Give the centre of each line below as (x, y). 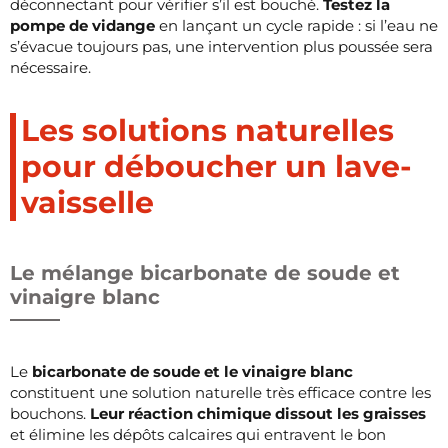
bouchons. (50, 413)
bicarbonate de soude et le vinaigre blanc (192, 371)
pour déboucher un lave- (216, 166)
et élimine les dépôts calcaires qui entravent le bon (198, 434)
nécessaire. (50, 67)
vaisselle (87, 202)
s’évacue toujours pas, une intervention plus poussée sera (221, 46)
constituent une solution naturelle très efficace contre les (220, 392)
